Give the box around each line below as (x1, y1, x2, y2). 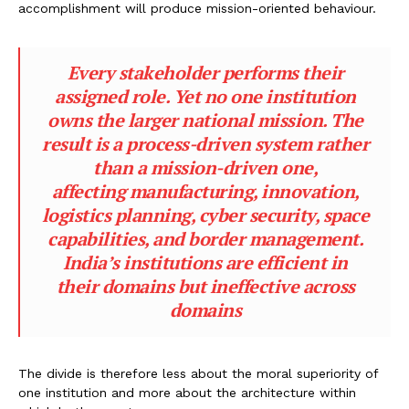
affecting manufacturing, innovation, (51, 179, 360, 204)
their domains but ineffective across (56, 274, 355, 299)
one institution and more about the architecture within (18, 385, 356, 401)
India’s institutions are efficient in (63, 250, 348, 276)
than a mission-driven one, (93, 155, 318, 181)
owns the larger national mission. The (47, 108, 363, 133)
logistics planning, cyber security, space (41, 203, 370, 228)
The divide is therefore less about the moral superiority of (18, 366, 378, 382)
